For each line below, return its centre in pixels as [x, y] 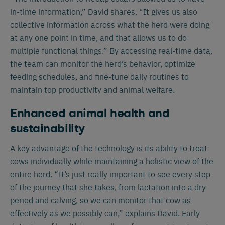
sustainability [47, 129]
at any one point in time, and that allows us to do [98, 37]
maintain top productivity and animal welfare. [92, 89]
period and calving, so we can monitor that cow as [100, 200]
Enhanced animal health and [90, 114]
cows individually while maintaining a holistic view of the [112, 161]
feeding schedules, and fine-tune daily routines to [99, 76]
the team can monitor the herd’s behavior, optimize [103, 63]
